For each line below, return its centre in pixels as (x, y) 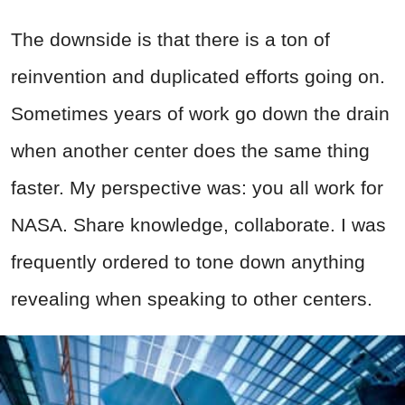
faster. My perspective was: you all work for (197, 187)
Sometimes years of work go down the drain (200, 113)
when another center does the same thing (190, 150)
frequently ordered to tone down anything (188, 261)
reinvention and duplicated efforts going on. (198, 76)
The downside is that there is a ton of (170, 39)
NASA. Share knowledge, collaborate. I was (198, 224)
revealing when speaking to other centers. (192, 298)
